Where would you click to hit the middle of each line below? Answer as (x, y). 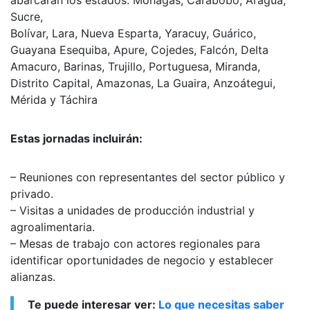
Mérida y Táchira (54, 99)
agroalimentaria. (53, 227)
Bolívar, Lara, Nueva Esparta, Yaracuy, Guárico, (133, 33)
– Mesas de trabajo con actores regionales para (135, 243)
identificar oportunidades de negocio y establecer (142, 260)
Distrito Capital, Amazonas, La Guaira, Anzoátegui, (143, 83)
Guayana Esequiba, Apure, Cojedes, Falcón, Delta (139, 49)
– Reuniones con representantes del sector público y (148, 177)
